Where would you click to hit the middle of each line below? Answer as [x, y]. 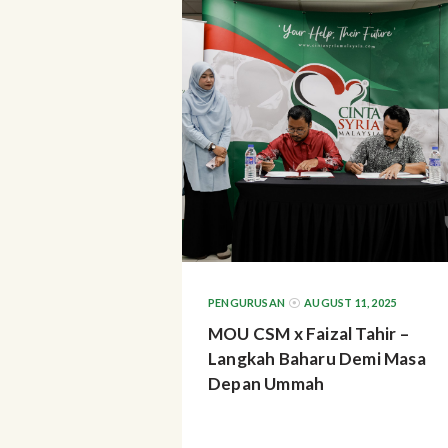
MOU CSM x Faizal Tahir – [308, 333]
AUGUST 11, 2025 [350, 302]
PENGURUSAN [246, 302]
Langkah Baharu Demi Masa [317, 358]
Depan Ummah [266, 383]
